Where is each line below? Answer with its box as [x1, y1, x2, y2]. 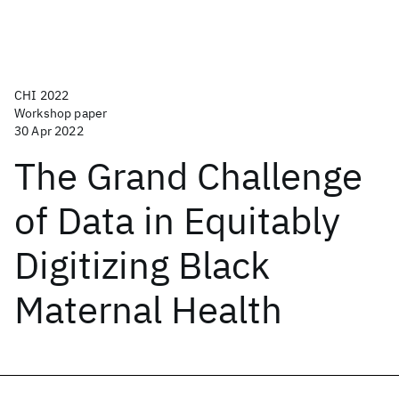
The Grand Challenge [14, 151, 362, 200]
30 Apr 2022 [14, 123, 84, 139]
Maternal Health [14, 285, 282, 334]
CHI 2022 [14, 87, 69, 103]
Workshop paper [14, 105, 108, 121]
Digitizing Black [14, 240, 270, 289]
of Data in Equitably [14, 196, 340, 245]
